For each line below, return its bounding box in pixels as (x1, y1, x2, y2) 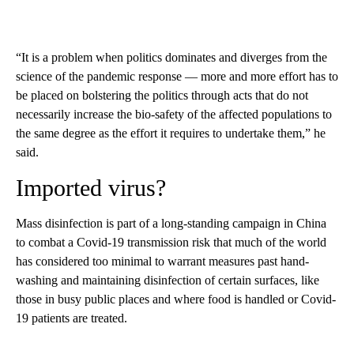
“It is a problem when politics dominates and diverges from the (16, 51, 327, 65)
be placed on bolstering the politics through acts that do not (16, 88, 308, 103)
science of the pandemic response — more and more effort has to (16, 70, 338, 84)
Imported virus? (16, 175, 166, 201)
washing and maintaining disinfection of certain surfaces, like (16, 273, 319, 288)
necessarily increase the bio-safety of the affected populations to (16, 107, 332, 122)
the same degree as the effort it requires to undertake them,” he (16, 126, 326, 141)
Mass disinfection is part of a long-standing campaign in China (16, 217, 326, 231)
